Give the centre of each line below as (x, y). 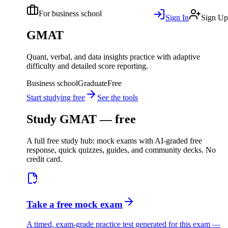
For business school (70, 13)
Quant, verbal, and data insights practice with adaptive (113, 56)
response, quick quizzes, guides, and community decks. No (121, 150)
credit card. (44, 159)
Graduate (93, 83)
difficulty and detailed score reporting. (87, 66)
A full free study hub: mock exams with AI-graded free (114, 140)
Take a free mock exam (75, 205)
